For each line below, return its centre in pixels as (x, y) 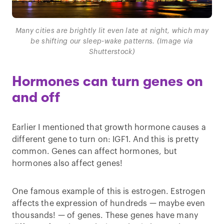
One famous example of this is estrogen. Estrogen (109, 191)
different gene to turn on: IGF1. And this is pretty (105, 139)
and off (36, 97)
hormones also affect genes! (67, 163)
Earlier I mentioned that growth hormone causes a (109, 127)
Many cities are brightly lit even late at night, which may (112, 31)
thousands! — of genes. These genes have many (105, 215)
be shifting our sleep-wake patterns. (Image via (112, 41)
